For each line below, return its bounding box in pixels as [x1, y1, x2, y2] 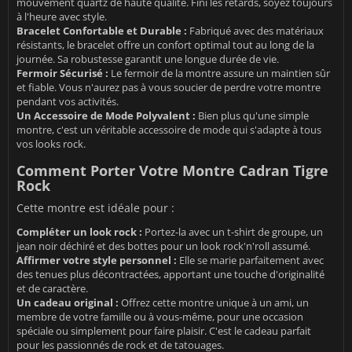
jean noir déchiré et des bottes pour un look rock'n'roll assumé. [16, 239, 310, 254]
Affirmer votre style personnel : [16, 253, 177, 268]
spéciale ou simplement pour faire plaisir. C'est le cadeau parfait [16, 324, 311, 339]
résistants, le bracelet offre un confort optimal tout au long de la [16, 38, 314, 53]
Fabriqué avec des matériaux [187, 24, 324, 38]
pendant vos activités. [16, 94, 119, 109]
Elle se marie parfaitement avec [177, 253, 324, 268]
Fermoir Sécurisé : [16, 66, 108, 81]
